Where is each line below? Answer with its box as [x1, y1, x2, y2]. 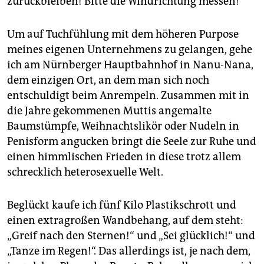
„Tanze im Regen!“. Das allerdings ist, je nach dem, [7, 245, 250, 258]
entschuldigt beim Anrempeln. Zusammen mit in [7, 89, 249, 103]
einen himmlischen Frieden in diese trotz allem [7, 150, 241, 164]
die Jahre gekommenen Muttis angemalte [7, 104, 212, 118]
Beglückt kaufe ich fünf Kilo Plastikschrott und [7, 199, 236, 212]
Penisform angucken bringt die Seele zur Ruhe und [7, 135, 256, 148]
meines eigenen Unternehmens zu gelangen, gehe [7, 43, 252, 57]
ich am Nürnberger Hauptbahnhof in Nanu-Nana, [7, 58, 253, 72]
